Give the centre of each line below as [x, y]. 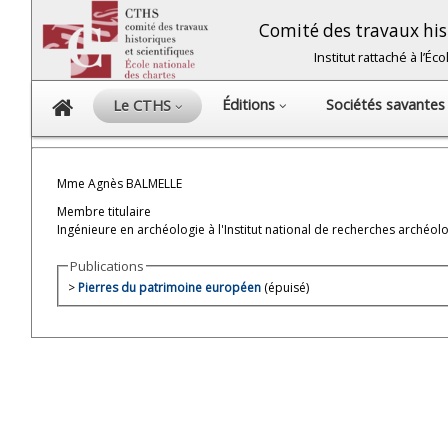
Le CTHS [144, 105]
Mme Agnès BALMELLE [119, 183]
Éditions [250, 104]
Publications [107, 266]
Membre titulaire [104, 211]
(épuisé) [285, 288]
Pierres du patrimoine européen [169, 288]
